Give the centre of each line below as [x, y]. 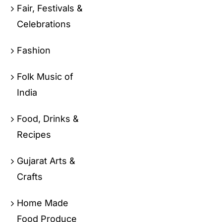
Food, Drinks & [48, 118]
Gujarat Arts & [46, 161]
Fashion [34, 50]
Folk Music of [45, 76]
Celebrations [44, 24]
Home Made [43, 203]
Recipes [34, 134]
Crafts [30, 176]
